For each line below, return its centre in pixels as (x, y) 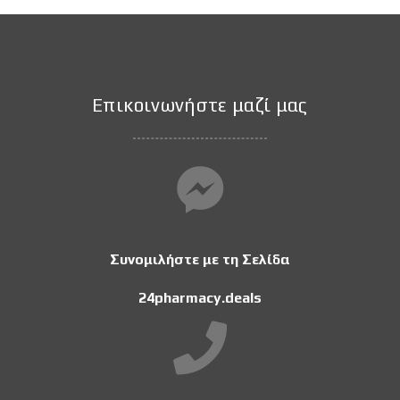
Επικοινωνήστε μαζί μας (200, 105)
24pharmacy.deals (200, 298)
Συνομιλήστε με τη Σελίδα (200, 259)
